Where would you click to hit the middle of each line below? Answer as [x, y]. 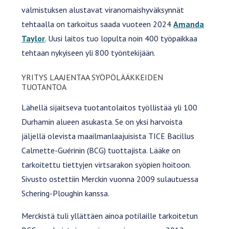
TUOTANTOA [44, 87]
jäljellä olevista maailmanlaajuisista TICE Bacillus [108, 136]
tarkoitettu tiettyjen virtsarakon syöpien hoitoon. [106, 164]
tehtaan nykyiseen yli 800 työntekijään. [89, 53]
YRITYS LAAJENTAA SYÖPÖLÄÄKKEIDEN [93, 77]
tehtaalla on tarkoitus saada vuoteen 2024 [98, 24]
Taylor [33, 39]
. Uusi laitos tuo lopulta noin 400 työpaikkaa [121, 39]
